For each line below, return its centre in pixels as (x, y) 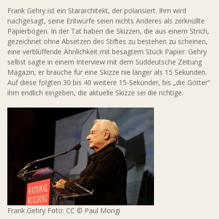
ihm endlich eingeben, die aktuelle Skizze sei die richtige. (95, 93)
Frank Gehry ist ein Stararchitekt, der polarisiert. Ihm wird (97, 11)
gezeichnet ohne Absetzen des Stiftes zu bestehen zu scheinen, (108, 41)
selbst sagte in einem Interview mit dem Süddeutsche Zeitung (105, 62)
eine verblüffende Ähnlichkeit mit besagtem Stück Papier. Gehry (107, 52)
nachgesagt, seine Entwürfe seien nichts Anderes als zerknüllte (106, 21)
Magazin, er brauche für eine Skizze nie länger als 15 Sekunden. (107, 72)
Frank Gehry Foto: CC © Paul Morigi (64, 210)
